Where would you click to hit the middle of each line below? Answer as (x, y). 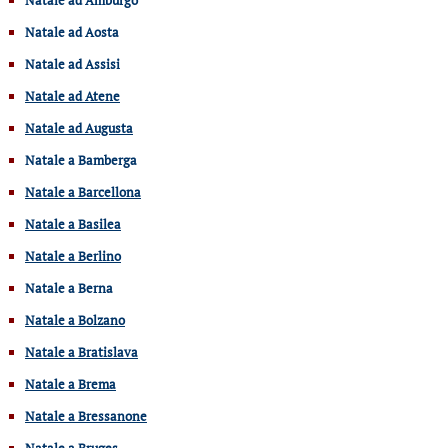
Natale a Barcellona (83, 191)
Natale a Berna (69, 287)
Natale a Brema (70, 383)
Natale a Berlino (73, 255)
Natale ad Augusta (79, 127)
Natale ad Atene (72, 95)
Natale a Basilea (73, 223)
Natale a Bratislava (81, 351)
